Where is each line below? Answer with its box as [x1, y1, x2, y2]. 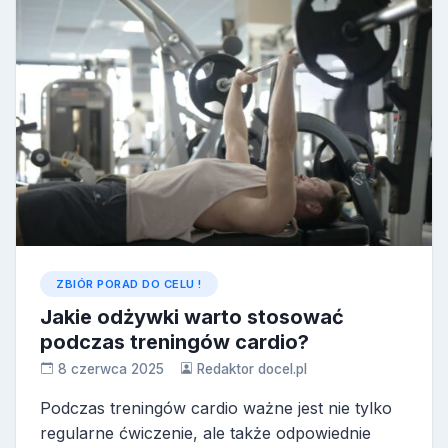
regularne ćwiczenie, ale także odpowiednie [40, 422, 371, 443]
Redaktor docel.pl [197, 360, 308, 377]
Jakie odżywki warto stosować [40, 304, 344, 329]
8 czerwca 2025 [57, 360, 164, 377]
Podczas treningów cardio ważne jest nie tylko [40, 397, 392, 418]
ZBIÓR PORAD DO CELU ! [56, 276, 202, 291]
